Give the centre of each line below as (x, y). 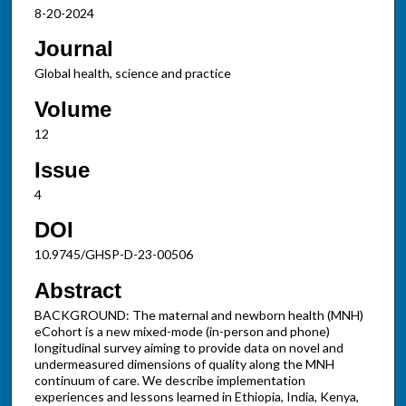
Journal (73, 49)
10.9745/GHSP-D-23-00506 (113, 255)
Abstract (77, 290)
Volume (72, 109)
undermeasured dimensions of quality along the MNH (184, 363)
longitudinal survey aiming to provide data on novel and (188, 347)
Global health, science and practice (132, 73)
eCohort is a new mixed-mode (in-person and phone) (182, 331)
